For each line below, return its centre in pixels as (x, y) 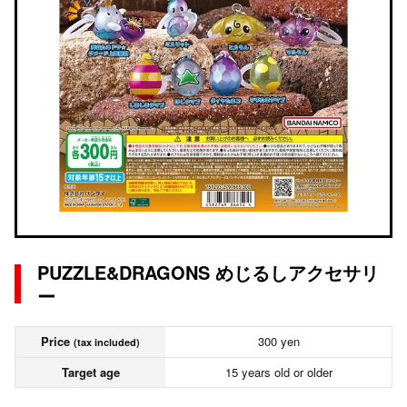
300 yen (278, 341)
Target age (90, 372)
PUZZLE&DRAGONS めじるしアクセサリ (208, 272)
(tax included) (107, 342)
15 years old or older (278, 372)
